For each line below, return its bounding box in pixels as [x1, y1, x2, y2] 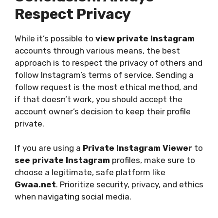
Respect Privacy [15, 5, 131, 23]
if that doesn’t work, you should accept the [15, 94, 182, 104]
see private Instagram [15, 155, 110, 165]
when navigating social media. [15, 192, 131, 202]
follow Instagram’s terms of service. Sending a [15, 70, 194, 80]
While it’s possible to [15, 33, 95, 43]
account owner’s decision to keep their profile [15, 106, 191, 116]
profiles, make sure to [110, 155, 195, 165]
